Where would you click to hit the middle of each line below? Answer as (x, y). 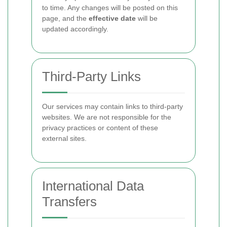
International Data (93, 186)
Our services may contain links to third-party (112, 106)
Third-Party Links (91, 77)
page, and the (65, 18)
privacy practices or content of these (100, 128)
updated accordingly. (75, 29)
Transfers (69, 202)
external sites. (64, 138)
